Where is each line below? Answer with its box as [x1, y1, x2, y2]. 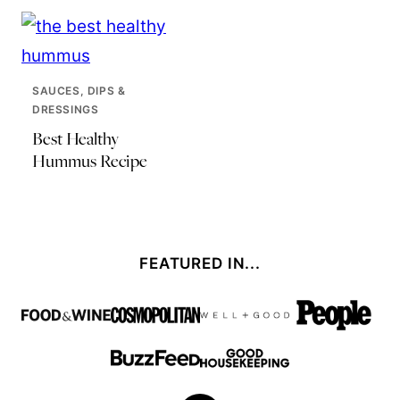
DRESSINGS [32, 103, 99, 116]
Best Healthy [32, 127, 119, 150]
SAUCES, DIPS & [32, 84, 126, 97]
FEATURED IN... [139, 254, 261, 272]
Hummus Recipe [32, 149, 147, 172]
